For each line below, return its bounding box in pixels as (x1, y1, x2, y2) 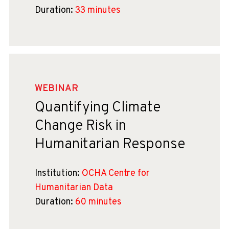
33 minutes (73, 5, 121, 16)
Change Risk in (35, 117, 126, 135)
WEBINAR (35, 83, 78, 95)
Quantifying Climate (35, 99, 161, 117)
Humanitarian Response (35, 135, 185, 154)
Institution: (35, 168, 80, 179)
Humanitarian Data (35, 182, 113, 194)
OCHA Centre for (80, 168, 150, 179)
